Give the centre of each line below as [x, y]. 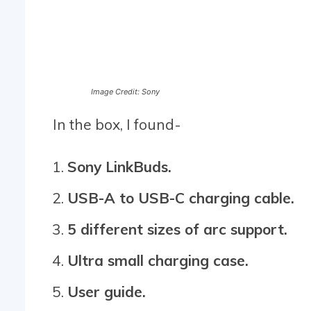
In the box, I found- [117, 124]
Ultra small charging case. [158, 260]
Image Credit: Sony [126, 91]
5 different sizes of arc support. [177, 229]
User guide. [107, 291]
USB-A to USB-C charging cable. [181, 197]
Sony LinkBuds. [119, 166]
